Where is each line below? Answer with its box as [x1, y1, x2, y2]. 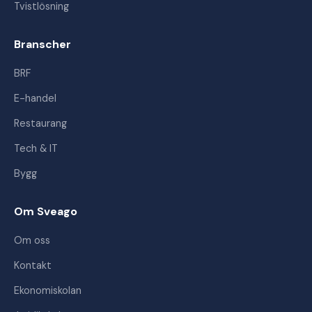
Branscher [14, 37, 71, 52]
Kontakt [14, 259, 52, 272]
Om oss [14, 234, 50, 247]
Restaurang [14, 117, 67, 130]
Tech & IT [14, 142, 58, 155]
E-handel [14, 92, 56, 104]
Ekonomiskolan [14, 284, 81, 297]
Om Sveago [14, 204, 77, 219]
